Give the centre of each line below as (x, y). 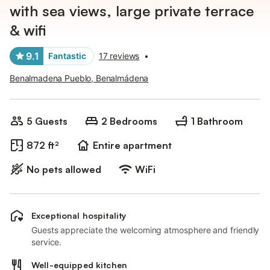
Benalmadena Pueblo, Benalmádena (79, 78)
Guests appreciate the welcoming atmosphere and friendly (146, 230)
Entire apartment (132, 145)
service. (47, 242)
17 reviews (119, 56)
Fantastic (67, 56)
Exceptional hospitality (79, 215)
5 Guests (47, 121)
